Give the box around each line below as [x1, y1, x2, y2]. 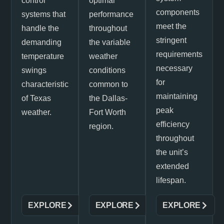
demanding [21, 37, 62, 46]
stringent [156, 35, 187, 44]
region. [88, 121, 113, 130]
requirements [156, 49, 203, 58]
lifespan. [156, 175, 186, 184]
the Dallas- [88, 93, 127, 102]
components [156, 7, 200, 16]
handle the [21, 23, 59, 32]
